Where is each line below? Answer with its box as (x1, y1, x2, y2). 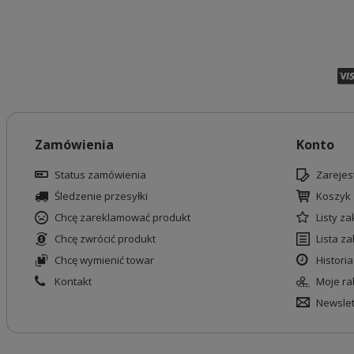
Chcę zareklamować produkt (54, 209, 190, 224)
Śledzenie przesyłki (54, 188, 148, 203)
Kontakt (54, 273, 92, 288)
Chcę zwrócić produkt (54, 231, 156, 246)
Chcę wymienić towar (54, 252, 154, 267)
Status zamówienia (54, 167, 146, 182)
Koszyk (315, 188, 351, 203)
